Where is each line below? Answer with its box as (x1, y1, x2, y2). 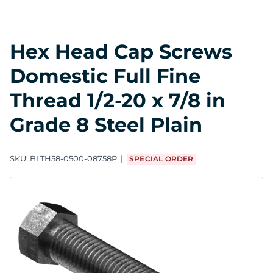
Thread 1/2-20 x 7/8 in (10, 88, 225, 112)
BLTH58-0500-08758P (30, 154, 117, 164)
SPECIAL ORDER (129, 154, 194, 164)
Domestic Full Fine (10, 63, 200, 88)
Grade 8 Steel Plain (10, 112, 202, 136)
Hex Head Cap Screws (10, 39, 232, 63)
